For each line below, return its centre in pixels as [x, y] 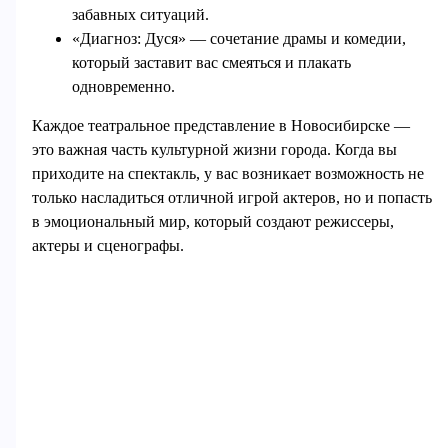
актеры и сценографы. [107, 246]
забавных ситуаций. [140, 14]
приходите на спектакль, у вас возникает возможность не [227, 174]
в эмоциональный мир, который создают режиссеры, [212, 222]
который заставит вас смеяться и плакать [211, 62]
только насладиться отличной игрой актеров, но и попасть [231, 198]
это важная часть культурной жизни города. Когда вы [214, 150]
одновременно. [123, 86]
